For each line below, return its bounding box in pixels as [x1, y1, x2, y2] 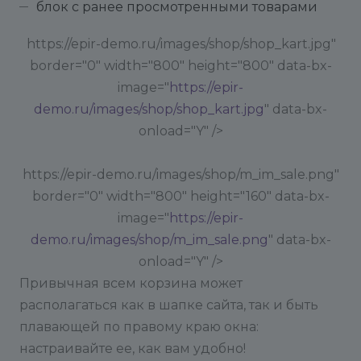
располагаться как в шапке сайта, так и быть [19, 297, 318, 313]
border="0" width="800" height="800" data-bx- [29, 58, 332, 73]
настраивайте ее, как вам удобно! [19, 341, 246, 356]
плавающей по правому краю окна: [19, 319, 259, 334]
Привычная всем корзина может [19, 276, 243, 291]
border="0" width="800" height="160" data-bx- [31, 189, 330, 204]
